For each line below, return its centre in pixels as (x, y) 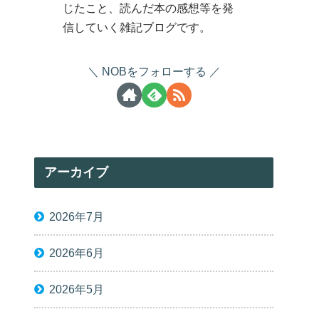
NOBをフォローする (154, 72)
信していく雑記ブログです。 (137, 27)
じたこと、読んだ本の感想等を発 (148, 8)
